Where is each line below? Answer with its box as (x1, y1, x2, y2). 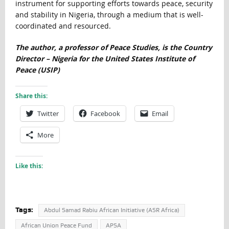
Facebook (90, 109, 120, 119)
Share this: (15, 91, 48, 101)
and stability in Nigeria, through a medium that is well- (15, 10, 203, 20)
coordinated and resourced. (15, 21, 111, 31)
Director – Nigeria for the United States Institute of (15, 54, 195, 64)
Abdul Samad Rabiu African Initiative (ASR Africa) (43, 207, 179, 214)
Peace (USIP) (15, 65, 60, 75)
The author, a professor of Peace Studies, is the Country (15, 42, 212, 53)
